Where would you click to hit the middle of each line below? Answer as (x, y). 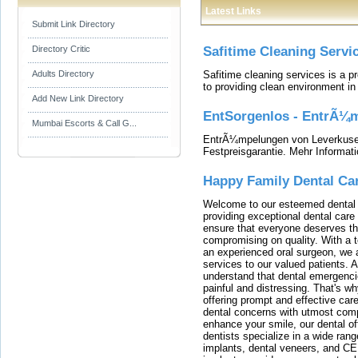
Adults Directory (63, 74)
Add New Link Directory (78, 98)
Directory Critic (61, 49)
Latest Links (233, 11)
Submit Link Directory (74, 24)
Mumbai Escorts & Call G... (84, 123)
